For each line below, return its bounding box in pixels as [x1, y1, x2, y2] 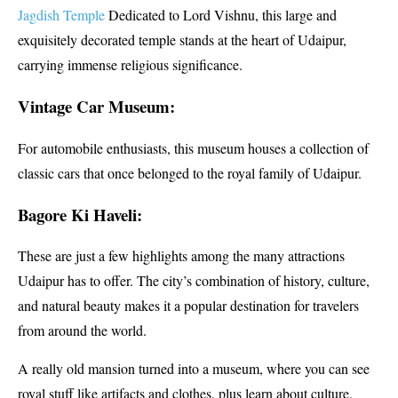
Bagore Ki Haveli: [18, 202, 142, 227]
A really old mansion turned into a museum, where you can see [18, 358, 370, 378]
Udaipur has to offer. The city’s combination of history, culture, [18, 271, 370, 291]
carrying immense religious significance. [18, 55, 243, 75]
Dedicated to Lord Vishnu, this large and [105, 5, 337, 25]
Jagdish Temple [18, 5, 105, 25]
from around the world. [18, 321, 147, 340]
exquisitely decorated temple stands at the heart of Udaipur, [18, 30, 346, 50]
